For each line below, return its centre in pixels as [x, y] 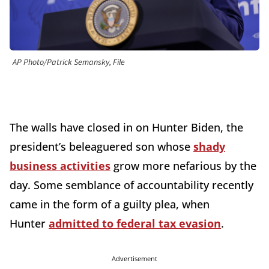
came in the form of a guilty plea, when [110, 204]
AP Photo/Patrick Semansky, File [69, 63]
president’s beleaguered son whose [101, 147]
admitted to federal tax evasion [135, 224]
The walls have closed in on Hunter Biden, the [126, 128]
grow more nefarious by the [183, 166]
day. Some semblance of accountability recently [131, 185]
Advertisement [134, 259]
